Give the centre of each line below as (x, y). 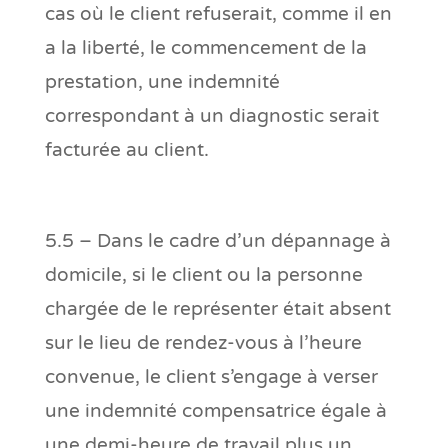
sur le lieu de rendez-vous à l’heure (203, 342)
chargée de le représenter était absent (217, 308)
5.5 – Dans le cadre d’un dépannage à (217, 240)
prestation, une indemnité (162, 81)
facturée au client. (126, 149)
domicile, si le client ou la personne (203, 274)
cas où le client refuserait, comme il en (218, 13)
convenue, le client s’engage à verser (211, 376)
